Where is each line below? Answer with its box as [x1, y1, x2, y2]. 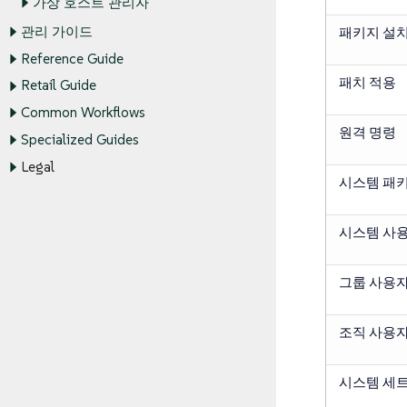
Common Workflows [20, 104, 145, 122]
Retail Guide [20, 76, 96, 94]
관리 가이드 [20, 23, 93, 41]
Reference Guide [20, 50, 124, 68]
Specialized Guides [20, 131, 139, 149]
